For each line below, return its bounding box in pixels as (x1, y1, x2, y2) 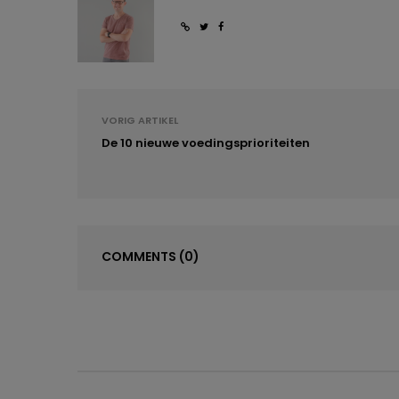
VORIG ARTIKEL (102, 113, 178, 128)
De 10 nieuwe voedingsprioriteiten (102, 134, 310, 152)
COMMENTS (102, 248, 179, 266)
